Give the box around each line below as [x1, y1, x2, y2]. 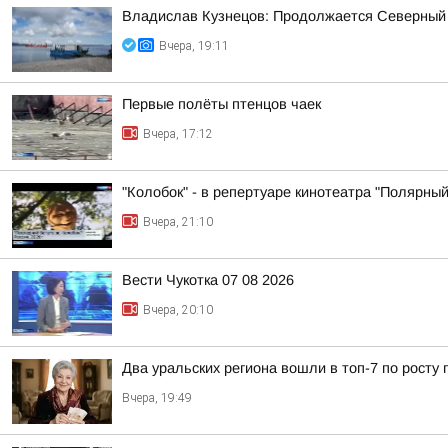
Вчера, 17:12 [143, 127, 213, 141]
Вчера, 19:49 [122, 391, 192, 405]
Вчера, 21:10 [143, 215, 213, 229]
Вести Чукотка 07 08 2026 [122, 272, 294, 288]
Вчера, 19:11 [159, 39, 229, 53]
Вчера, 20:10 [143, 303, 213, 317]
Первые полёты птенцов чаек [122, 96, 321, 112]
